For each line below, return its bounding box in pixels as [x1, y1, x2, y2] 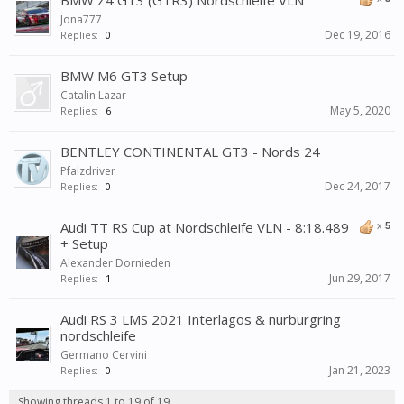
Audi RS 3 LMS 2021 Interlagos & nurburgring [60, 310, 341, 328]
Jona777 [60, 12, 102, 27]
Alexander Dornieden [60, 255, 170, 271]
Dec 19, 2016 [325, 27, 390, 42]
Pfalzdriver [60, 163, 115, 179]
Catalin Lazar [60, 87, 126, 103]
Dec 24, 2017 [325, 179, 390, 194]
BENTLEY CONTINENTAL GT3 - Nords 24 [60, 142, 320, 161]
